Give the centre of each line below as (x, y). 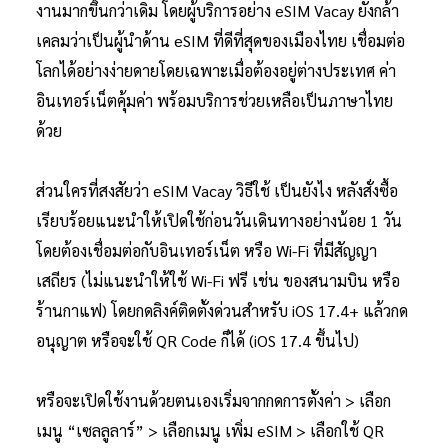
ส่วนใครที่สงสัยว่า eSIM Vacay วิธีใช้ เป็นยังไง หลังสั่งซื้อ (217, 190)
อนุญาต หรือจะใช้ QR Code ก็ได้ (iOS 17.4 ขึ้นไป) (199, 340)
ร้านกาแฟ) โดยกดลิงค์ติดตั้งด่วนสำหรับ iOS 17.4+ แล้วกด (222, 310)
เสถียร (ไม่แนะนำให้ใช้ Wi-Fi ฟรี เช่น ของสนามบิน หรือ (218, 280)
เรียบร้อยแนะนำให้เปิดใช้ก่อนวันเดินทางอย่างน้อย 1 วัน (219, 220)
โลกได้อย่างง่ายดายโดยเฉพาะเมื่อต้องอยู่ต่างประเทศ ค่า (216, 70)
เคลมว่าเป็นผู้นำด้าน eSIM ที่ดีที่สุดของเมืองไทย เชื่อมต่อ (220, 40)
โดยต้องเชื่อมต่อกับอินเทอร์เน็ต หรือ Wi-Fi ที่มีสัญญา (206, 250)
